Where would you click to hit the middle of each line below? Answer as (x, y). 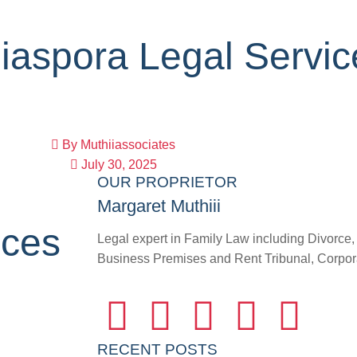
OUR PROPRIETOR (167, 182)
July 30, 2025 (119, 165)
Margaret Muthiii (159, 206)
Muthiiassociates (126, 145)
